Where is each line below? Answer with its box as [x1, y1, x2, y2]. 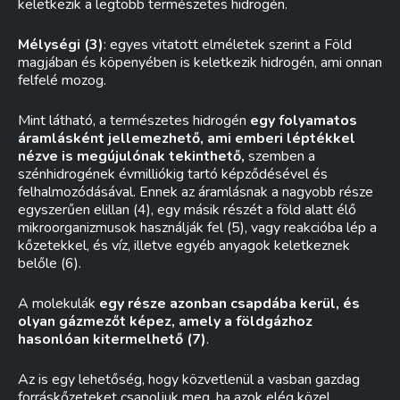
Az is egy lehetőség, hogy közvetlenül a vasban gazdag [18, 370, 360, 389]
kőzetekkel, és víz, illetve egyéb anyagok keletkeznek [18, 236, 350, 255]
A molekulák [18, 294, 99, 313]
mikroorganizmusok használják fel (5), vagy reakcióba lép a [18, 218, 377, 237]
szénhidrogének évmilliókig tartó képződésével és [18, 164, 328, 184]
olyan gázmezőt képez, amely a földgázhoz [18, 312, 312, 331]
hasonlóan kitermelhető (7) [18, 329, 206, 349]
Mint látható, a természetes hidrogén [18, 111, 250, 130]
